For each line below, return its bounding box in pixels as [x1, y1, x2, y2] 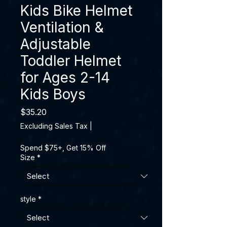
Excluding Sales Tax [20, 122, 88, 130]
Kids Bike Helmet [20, 2, 132, 19]
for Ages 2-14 [20, 69, 110, 86]
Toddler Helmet [20, 52, 121, 69]
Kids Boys [20, 86, 86, 103]
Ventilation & [20, 19, 104, 36]
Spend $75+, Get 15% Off [20, 143, 106, 152]
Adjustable [20, 35, 91, 53]
